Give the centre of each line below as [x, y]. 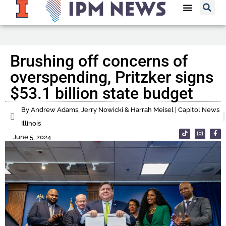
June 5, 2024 [32, 137]
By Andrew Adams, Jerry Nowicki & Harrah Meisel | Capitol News [120, 110]
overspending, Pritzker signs [112, 77]
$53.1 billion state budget [102, 94]
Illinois [31, 124]
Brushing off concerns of [99, 61]
